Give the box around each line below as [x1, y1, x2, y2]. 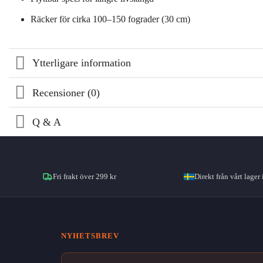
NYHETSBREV [61, 231, 119, 241]
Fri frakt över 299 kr [53, 172, 116, 181]
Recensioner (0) [32, 86, 100, 99]
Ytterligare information [32, 57, 131, 69]
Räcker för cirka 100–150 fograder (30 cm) [30, 14, 190, 25]
